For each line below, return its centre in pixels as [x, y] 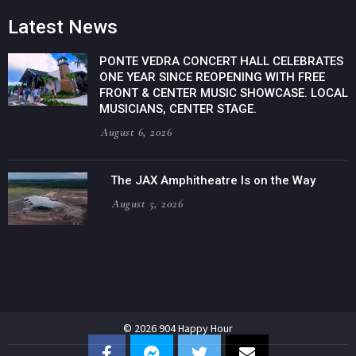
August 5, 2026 [147, 203]
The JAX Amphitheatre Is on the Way [213, 180]
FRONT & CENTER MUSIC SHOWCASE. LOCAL [224, 93]
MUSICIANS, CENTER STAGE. [178, 109]
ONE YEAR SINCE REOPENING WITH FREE [212, 77]
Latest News [63, 27]
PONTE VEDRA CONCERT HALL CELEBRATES [221, 61]
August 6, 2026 [136, 132]
